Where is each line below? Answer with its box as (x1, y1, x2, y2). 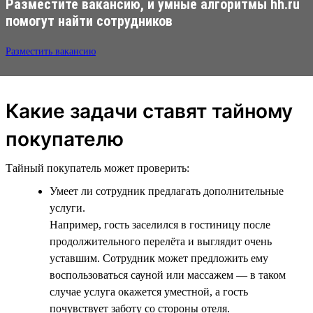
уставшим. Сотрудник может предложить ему (50, 252, 268, 264)
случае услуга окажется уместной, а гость (50, 285, 248, 298)
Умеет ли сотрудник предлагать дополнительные (50, 184, 284, 197)
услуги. (50, 201, 85, 214)
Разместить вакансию (6, 45, 96, 57)
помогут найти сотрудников (6, 12, 173, 29)
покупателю (6, 126, 124, 151)
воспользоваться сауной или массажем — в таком (50, 268, 286, 281)
